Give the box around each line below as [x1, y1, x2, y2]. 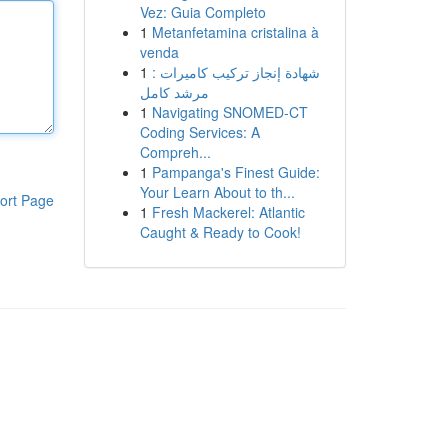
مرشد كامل [139, 82, 209, 102]
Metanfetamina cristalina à [151, 22, 319, 42]
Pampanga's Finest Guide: [151, 162, 320, 182]
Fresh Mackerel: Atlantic [151, 202, 305, 222]
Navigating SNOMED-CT [151, 102, 308, 122]
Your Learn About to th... [139, 182, 295, 202]
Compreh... [139, 142, 211, 162]
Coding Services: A [139, 122, 260, 142]
